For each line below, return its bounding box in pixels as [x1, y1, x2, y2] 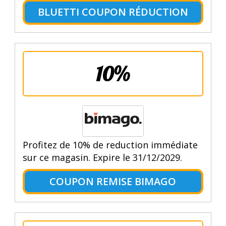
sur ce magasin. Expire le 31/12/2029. [22, 151, 182, 163]
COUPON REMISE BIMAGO [49, 174, 177, 188]
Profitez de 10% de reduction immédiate [22, 138, 198, 151]
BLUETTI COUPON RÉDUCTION [37, 5, 188, 19]
